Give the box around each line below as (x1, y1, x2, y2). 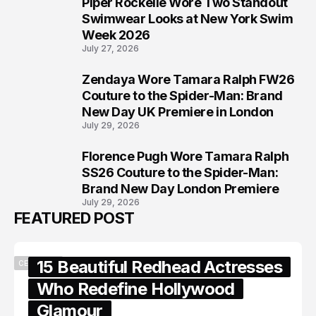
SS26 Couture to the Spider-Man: (82, 165, 279, 181)
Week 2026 (82, 28, 150, 43)
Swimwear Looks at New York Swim (82, 11, 293, 27)
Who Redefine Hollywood (37, 279, 235, 300)
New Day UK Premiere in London (82, 104, 274, 120)
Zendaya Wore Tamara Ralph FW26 (82, 72, 295, 87)
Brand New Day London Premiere (82, 181, 279, 197)
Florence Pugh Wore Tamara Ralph (82, 149, 289, 164)
